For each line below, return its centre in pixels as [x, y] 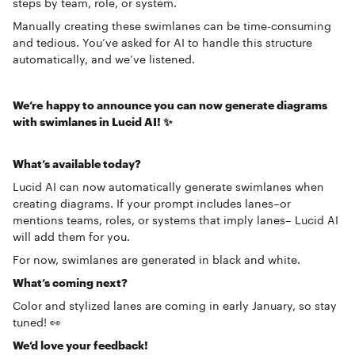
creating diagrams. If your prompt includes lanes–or [152, 203]
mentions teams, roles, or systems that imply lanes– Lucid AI [176, 220]
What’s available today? [77, 164]
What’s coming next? [70, 282]
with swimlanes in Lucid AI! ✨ [93, 122]
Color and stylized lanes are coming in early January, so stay [175, 305]
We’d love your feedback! [80, 345]
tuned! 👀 [37, 322]
